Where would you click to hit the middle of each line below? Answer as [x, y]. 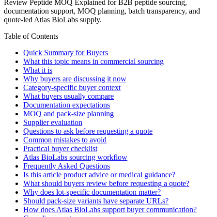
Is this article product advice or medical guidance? [99, 174]
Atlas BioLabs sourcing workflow [75, 157]
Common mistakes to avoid [65, 139]
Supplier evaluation [53, 122]
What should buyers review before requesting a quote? [106, 183]
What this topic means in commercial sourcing [93, 61]
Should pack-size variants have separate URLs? [96, 201]
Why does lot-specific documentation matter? [92, 192]
